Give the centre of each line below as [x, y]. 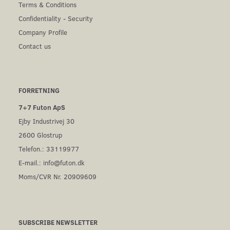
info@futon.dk [64, 163]
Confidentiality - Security [56, 18]
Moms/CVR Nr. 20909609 [59, 177]
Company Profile [43, 32]
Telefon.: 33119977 [49, 149]
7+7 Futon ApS [42, 107]
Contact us [35, 46]
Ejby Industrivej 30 [46, 121]
